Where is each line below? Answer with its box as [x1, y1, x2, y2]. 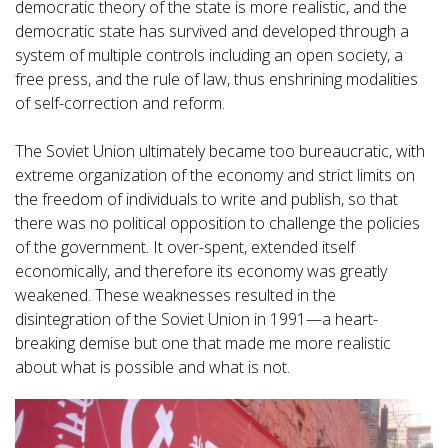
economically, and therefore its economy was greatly [15, 260, 387, 283]
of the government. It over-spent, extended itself [15, 236, 355, 259]
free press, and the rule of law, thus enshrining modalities [15, 68, 418, 91]
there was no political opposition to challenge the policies [15, 212, 420, 235]
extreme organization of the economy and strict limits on [15, 164, 415, 187]
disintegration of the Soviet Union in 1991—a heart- [15, 308, 378, 331]
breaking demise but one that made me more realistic [15, 332, 391, 355]
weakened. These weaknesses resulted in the [15, 284, 336, 307]
